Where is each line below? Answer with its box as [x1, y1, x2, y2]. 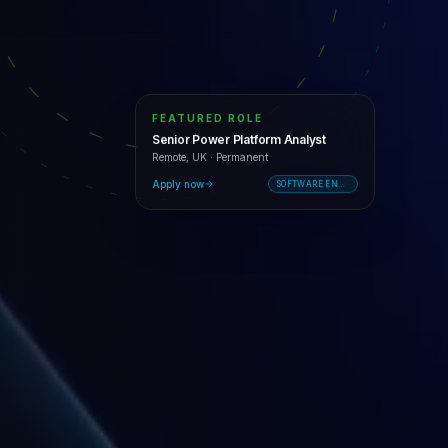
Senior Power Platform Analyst [152, 128, 327, 144]
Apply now [152, 174, 205, 187]
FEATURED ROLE [152, 108, 264, 121]
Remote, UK [152, 147, 208, 160]
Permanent [216, 147, 269, 160]
